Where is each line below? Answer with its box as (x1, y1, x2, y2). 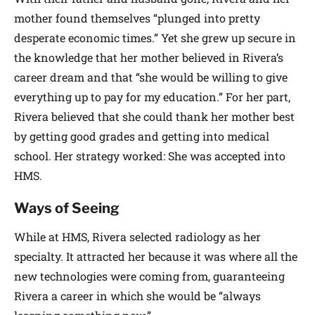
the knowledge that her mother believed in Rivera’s (14, 49, 283, 65)
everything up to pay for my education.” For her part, (14, 89, 290, 104)
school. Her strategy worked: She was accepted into (14, 148, 285, 163)
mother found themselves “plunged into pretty (14, 10, 260, 25)
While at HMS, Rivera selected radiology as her (14, 229, 261, 244)
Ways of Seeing (14, 199, 120, 217)
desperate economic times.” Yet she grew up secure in (14, 30, 296, 45)
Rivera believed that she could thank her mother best (14, 108, 295, 124)
